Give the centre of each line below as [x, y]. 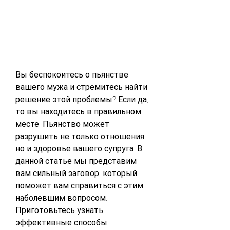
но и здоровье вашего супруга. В [79, 148]
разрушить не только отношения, [81, 136]
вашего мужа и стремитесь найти [81, 87]
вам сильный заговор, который [76, 173]
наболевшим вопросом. [61, 198]
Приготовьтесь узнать [59, 210]
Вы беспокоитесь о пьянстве [72, 74]
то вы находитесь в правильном [78, 111]
